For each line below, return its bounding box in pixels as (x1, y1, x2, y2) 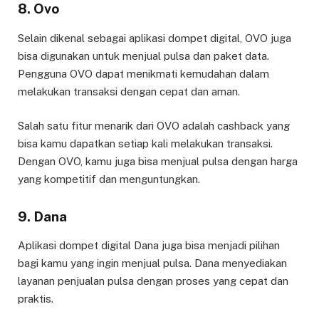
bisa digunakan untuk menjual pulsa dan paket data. (18, 49, 269, 62)
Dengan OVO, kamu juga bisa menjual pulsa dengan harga (18, 155, 298, 167)
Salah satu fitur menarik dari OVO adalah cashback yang (18, 119, 290, 132)
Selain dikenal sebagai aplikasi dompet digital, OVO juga (18, 31, 291, 44)
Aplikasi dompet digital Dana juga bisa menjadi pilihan (18, 239, 280, 252)
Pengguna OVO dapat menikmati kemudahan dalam (18, 67, 269, 80)
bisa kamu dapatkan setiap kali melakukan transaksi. (18, 137, 273, 150)
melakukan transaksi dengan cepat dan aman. (18, 85, 240, 98)
